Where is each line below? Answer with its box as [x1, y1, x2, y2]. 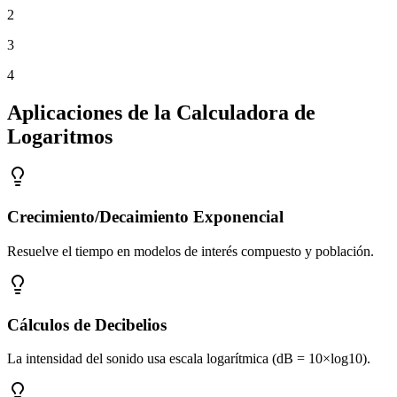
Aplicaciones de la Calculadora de [7, 100, 315, 124]
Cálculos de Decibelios [7, 315, 167, 334]
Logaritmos [7, 124, 113, 148]
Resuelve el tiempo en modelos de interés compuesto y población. [7, 243, 374, 259]
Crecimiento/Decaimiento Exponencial [7, 207, 284, 227]
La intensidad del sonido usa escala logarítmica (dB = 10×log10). [7, 351, 370, 367]
